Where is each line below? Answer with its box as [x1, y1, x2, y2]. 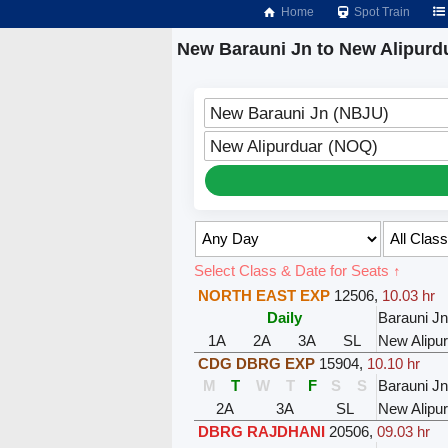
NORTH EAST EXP [197, 286, 330, 304]
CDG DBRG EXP [197, 354, 315, 372]
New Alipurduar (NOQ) [209, 136, 378, 155]
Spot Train [351, 5, 411, 19]
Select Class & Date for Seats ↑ [193, 261, 401, 279]
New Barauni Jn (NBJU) [209, 103, 389, 122]
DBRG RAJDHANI [197, 422, 325, 440]
